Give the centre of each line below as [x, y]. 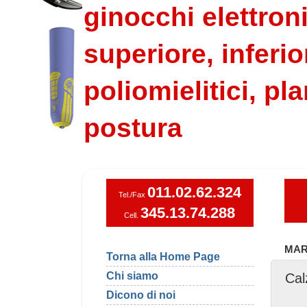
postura [133, 127]
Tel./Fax [133, 194]
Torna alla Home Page [163, 256]
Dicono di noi [141, 294]
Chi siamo [132, 275]
